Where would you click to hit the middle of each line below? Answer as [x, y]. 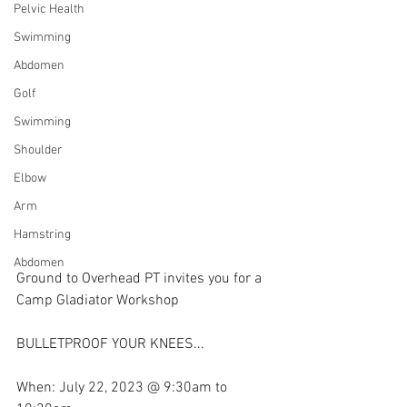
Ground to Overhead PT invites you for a [141, 279]
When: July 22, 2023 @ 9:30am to [124, 388]
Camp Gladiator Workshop [98, 301]
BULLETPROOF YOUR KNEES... [110, 345]
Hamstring [42, 235]
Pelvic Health [49, 10]
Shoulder [38, 150]
